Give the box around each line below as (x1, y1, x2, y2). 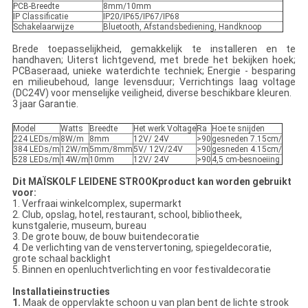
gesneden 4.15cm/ (211, 144, 282, 155)
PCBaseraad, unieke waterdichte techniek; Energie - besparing (12, 65, 296, 77)
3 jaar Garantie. (12, 98, 78, 110)
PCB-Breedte (12, 1, 59, 12)
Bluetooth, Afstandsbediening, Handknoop (102, 22, 261, 32)
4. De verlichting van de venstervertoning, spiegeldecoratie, (12, 242, 272, 254)
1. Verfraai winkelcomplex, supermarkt (12, 198, 181, 210)
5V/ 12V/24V (133, 144, 183, 155)
